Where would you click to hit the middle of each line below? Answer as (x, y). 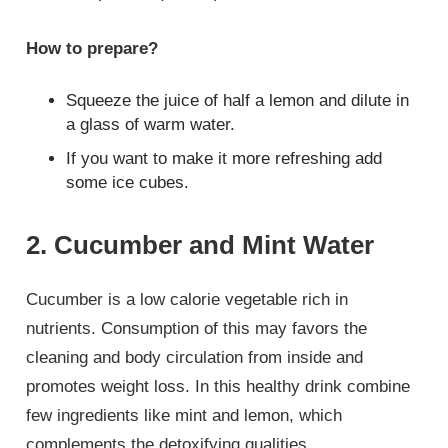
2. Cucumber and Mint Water (200, 244)
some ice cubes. (128, 182)
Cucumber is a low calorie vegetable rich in (187, 299)
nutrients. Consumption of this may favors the (197, 328)
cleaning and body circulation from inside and (195, 357)
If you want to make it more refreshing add (224, 158)
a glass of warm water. (151, 124)
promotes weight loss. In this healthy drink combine (218, 386)
